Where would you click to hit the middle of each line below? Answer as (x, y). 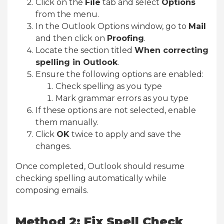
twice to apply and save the (125, 134)
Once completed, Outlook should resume (100, 166)
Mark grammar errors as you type (122, 98)
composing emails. (52, 190)
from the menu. (67, 14)
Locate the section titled (85, 50)
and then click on (71, 38)
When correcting (171, 50)
